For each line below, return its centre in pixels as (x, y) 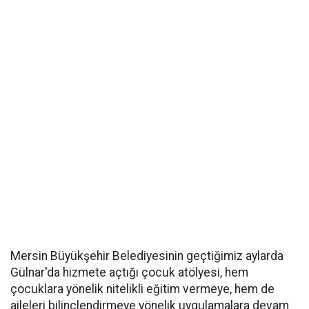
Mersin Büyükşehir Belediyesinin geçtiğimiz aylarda (147, 256)
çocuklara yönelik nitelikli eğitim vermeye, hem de (142, 289)
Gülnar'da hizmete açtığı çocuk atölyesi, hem (129, 272)
